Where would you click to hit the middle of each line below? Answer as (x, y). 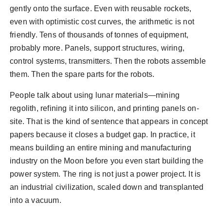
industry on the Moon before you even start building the (107, 161)
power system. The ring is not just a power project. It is (105, 174)
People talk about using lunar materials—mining (95, 95)
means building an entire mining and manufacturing (100, 148)
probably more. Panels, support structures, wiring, (97, 48)
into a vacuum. (36, 200)
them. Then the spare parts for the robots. (82, 74)
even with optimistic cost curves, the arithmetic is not (102, 22)
